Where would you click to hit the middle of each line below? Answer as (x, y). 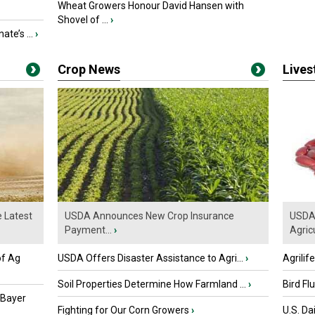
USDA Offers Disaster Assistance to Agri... (150, 258)
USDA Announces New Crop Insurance (149, 216)
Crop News (89, 69)
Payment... (88, 230)
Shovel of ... (83, 20)
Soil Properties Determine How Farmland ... (152, 284)
